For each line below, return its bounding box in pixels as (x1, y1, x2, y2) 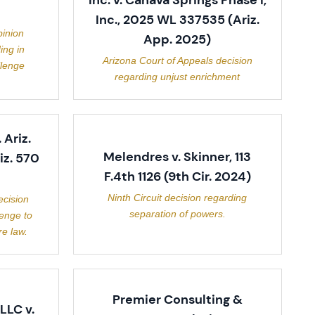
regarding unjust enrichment (115, 71, 240, 82)
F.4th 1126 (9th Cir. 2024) (103, 167, 251, 185)
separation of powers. (129, 207, 226, 219)
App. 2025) (143, 31, 212, 48)
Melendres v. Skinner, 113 (103, 148, 252, 165)
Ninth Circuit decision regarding (108, 191, 247, 203)
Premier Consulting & (112, 291, 243, 308)
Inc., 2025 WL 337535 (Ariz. (95, 11, 259, 28)
